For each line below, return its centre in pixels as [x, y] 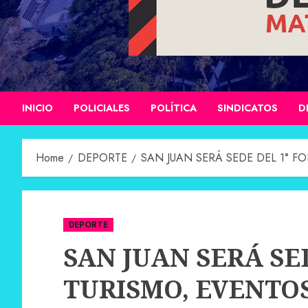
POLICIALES [102, 108]
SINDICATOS [247, 108]
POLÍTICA [174, 108]
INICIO [37, 108]
